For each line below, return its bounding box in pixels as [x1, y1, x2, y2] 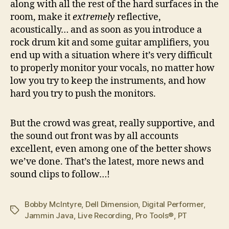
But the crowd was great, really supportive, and [10, 117, 215, 129]
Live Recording [77, 210, 132, 220]
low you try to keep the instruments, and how [10, 75, 206, 87]
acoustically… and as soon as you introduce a [10, 24, 202, 36]
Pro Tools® [135, 210, 174, 220]
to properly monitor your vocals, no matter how [10, 62, 215, 74]
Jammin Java [25, 210, 74, 220]
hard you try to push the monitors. [10, 88, 156, 100]
